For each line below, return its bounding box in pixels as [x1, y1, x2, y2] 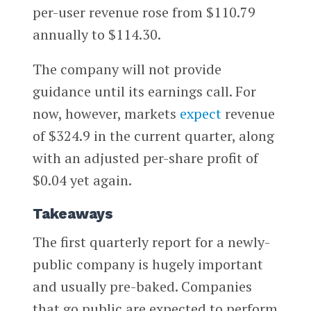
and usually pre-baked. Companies [32, 276, 252, 296]
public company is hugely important [32, 254, 263, 274]
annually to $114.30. [32, 25, 161, 44]
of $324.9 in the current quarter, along [32, 126, 274, 146]
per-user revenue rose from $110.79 [32, 3, 255, 22]
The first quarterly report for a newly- [32, 232, 270, 251]
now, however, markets [32, 104, 180, 124]
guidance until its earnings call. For [32, 82, 256, 101]
